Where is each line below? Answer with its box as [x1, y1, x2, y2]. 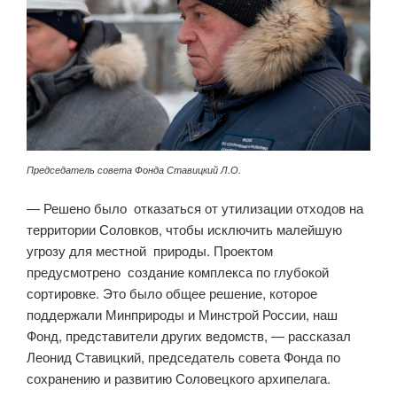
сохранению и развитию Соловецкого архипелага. [27, 368, 331, 387]
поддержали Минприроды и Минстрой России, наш [27, 304, 338, 323]
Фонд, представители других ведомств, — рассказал [27, 325, 351, 345]
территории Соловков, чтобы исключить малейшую [27, 219, 342, 238]
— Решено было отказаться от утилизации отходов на [27, 198, 363, 217]
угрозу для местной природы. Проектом [27, 240, 273, 260]
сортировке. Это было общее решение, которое [27, 283, 317, 302]
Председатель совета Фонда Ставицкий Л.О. [27, 162, 241, 177]
